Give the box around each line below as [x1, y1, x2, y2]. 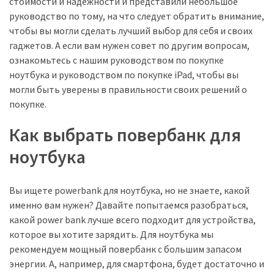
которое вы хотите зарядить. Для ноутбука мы [9, 228, 213, 240]
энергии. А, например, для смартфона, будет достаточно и [9, 257, 264, 270]
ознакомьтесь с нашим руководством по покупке [9, 53, 224, 66]
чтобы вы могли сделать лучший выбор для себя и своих [9, 24, 253, 37]
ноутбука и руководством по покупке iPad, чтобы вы [9, 68, 239, 81]
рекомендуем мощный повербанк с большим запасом [9, 242, 242, 255]
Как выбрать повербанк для [9, 122, 241, 146]
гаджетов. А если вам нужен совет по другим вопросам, [9, 39, 250, 51]
